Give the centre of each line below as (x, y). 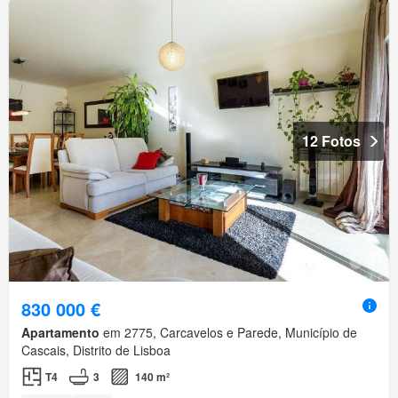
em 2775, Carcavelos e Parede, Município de (228, 333)
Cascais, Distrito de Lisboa (96, 350)
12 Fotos (331, 141)
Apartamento (60, 333)
